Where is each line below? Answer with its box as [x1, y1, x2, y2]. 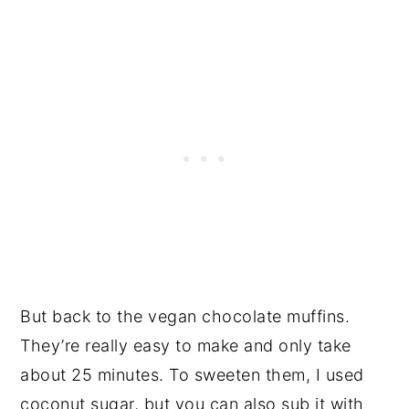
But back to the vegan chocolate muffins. [20, 307, 351, 327]
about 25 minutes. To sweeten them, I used [20, 365, 364, 385]
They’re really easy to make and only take [20, 336, 351, 356]
